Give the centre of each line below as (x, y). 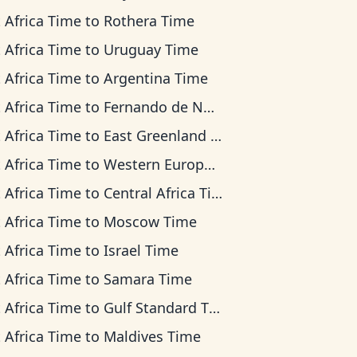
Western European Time (154, 164)
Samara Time (148, 279)
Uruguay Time (151, 49)
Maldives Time (153, 336)
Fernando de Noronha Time (154, 107)
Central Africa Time (158, 193)
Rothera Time (149, 21)
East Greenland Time (157, 135)
